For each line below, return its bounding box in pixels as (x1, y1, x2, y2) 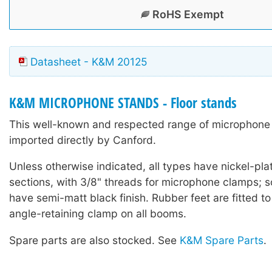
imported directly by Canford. (9, 134, 156, 147)
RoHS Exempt (152, 7, 224, 21)
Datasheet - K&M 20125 (30, 55, 148, 69)
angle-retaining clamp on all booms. (9, 207, 186, 220)
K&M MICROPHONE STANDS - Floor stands (9, 93, 237, 113)
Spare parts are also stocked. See (9, 233, 180, 246)
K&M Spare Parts (180, 233, 263, 246)
